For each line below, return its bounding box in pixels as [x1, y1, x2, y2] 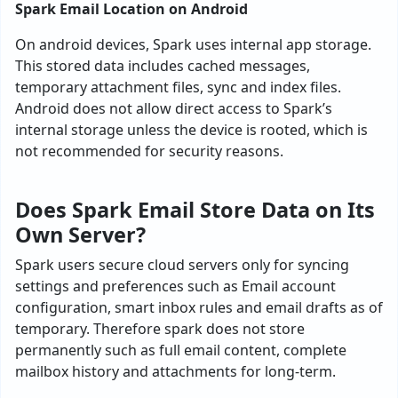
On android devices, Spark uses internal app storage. [15, 35, 371, 54]
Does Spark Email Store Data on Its [15, 195, 375, 224]
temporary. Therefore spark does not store [15, 319, 305, 338]
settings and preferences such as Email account [15, 276, 336, 296]
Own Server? [15, 220, 146, 249]
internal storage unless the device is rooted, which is [15, 120, 368, 139]
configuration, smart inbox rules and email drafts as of [15, 298, 383, 317]
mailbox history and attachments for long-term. [15, 362, 336, 381]
